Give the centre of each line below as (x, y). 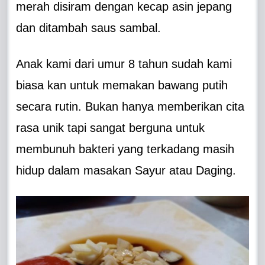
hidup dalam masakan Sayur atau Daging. (126, 170)
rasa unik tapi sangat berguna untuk (111, 127)
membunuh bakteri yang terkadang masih (125, 149)
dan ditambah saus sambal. (89, 28)
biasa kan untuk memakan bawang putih (122, 85)
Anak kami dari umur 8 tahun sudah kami (124, 64)
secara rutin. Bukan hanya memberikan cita (130, 106)
